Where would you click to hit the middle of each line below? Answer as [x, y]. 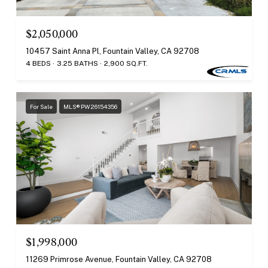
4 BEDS [38, 63]
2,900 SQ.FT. [126, 63]
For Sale [41, 106]
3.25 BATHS [77, 63]
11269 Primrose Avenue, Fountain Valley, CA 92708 [119, 260]
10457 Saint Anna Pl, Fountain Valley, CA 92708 [112, 51]
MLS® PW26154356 [90, 106]
